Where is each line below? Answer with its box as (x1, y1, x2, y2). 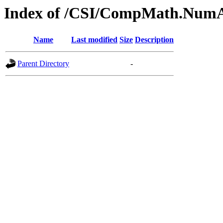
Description (135, 35, 174, 44)
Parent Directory (17, 59, 69, 68)
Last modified (71, 35, 117, 44)
